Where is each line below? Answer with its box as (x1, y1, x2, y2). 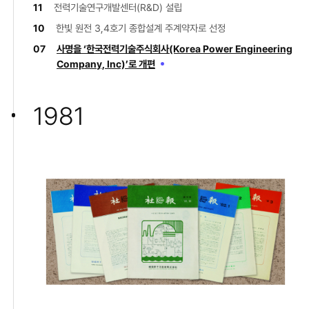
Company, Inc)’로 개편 (57, 57, 155, 70)
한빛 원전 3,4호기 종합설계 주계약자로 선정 (56, 21, 226, 34)
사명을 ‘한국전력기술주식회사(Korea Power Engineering (57, 42, 292, 54)
